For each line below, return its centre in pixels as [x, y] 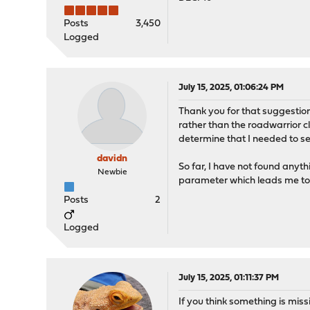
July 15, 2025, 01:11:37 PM [229, 278]
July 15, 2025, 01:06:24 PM [231, 88]
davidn [112, 159]
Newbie [112, 172]
